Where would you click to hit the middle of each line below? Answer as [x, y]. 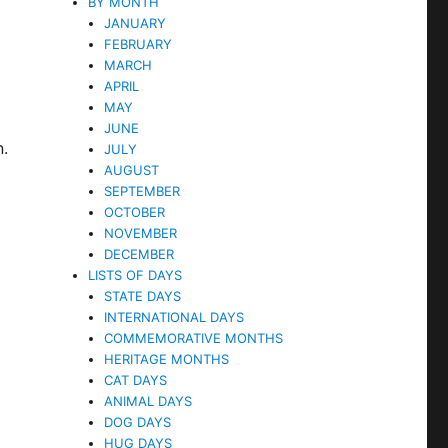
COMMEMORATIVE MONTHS [194, 337]
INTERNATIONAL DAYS [174, 316]
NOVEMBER [141, 232]
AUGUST [132, 169]
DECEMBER [139, 253]
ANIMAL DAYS [148, 400]
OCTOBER [135, 211]
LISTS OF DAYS [135, 274]
